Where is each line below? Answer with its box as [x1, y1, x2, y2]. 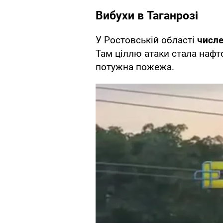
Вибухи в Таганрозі [96, 9, 198, 23]
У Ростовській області [96, 34, 197, 46]
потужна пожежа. [96, 61, 174, 73]
